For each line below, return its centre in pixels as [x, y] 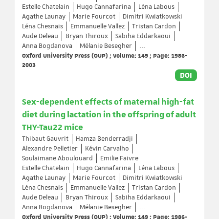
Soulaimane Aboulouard [57, 158]
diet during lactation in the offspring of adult [109, 115]
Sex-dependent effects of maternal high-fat [108, 102]
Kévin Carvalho [107, 149]
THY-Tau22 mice [53, 128]
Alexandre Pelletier [50, 149]
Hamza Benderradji [104, 139]
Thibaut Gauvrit [45, 139]
